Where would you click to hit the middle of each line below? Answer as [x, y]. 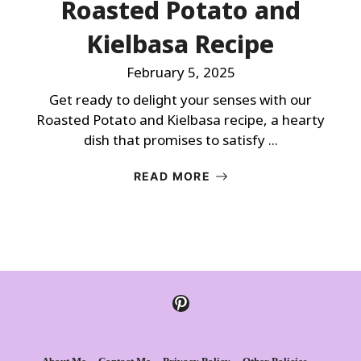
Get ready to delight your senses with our [180, 100]
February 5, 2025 [180, 72]
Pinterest [208, 303]
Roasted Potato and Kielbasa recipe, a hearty [180, 120]
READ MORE [172, 176]
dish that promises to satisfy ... [180, 140]
